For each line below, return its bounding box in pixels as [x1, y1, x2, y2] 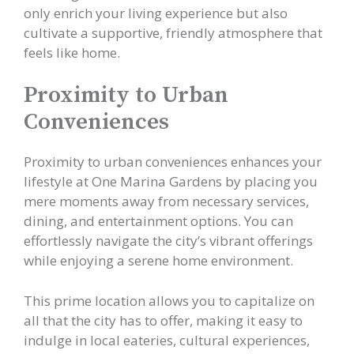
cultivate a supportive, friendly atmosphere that [24, 23, 322, 42]
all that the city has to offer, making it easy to [24, 311, 303, 330]
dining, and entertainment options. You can [24, 212, 293, 230]
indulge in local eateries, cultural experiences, [24, 330, 310, 349]
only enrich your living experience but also [24, 3, 288, 22]
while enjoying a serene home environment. [24, 251, 293, 269]
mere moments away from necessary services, [24, 192, 309, 210]
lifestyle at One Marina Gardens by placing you [24, 172, 318, 190]
